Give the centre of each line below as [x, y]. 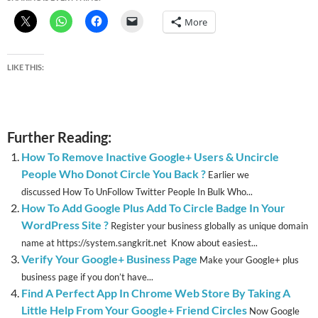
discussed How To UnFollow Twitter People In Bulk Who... [137, 192]
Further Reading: [59, 137]
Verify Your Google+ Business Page [109, 259]
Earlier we [229, 175]
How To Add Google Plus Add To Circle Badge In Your [153, 208]
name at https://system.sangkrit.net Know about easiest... [139, 243]
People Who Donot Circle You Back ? [114, 174]
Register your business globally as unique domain [209, 226]
